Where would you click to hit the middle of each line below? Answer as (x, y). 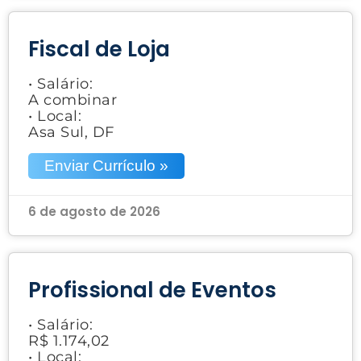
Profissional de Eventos (152, 290)
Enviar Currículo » (106, 165)
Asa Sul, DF (71, 132)
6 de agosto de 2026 (94, 211)
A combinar (73, 100)
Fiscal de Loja (99, 49)
